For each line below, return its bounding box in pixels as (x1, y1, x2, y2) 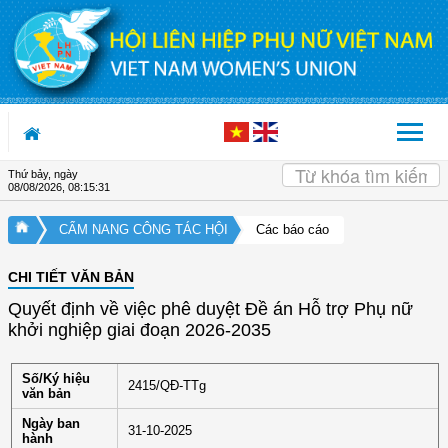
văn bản (22, 385, 71, 401)
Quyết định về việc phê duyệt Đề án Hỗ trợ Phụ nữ (8, 298, 413, 319)
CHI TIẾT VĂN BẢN (8, 268, 134, 285)
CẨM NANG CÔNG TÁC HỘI (59, 221, 228, 237)
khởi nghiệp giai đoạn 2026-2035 (8, 319, 271, 340)
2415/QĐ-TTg (128, 377, 206, 393)
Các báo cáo (256, 221, 329, 237)
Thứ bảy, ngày (8, 168, 78, 181)
